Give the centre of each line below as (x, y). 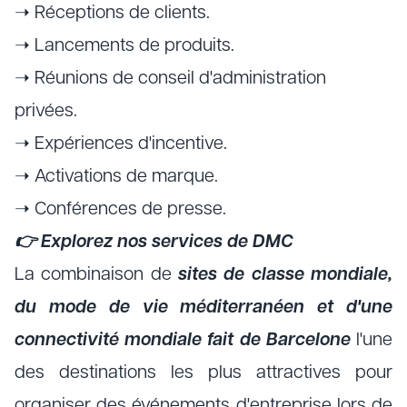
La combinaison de (96, 275)
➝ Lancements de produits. (124, 46)
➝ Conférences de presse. (120, 210)
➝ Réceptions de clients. (112, 14)
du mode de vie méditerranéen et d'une (203, 308)
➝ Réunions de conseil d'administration (170, 79)
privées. (46, 112)
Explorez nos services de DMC (167, 243)
